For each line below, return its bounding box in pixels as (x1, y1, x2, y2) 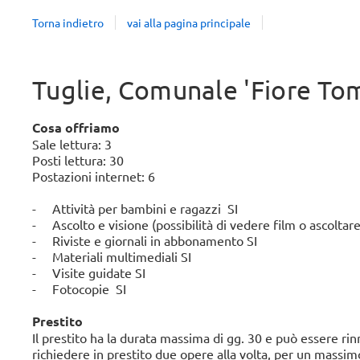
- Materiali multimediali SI (32, 248, 191, 265)
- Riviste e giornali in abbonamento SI (32, 232, 257, 249)
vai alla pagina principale (127, 14, 251, 30)
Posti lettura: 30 (32, 152, 124, 169)
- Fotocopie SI (32, 280, 126, 297)
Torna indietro (32, 14, 104, 30)
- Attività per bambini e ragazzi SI (32, 200, 238, 217)
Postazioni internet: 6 (32, 168, 155, 185)
